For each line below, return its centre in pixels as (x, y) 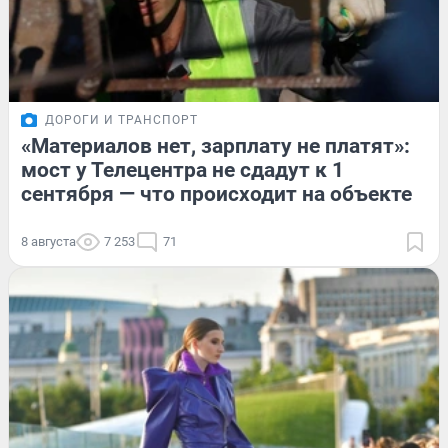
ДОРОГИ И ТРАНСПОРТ (121, 119)
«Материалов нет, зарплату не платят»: (215, 145)
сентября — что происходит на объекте (216, 193)
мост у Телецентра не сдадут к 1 (182, 169)
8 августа (48, 241)
